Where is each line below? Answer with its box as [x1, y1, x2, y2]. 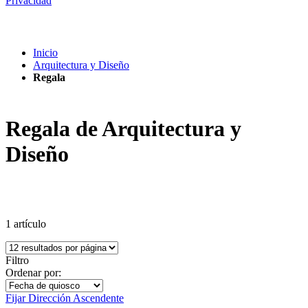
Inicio [33, 47, 58, 58]
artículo [11, 217, 46, 230]
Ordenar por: [5, 266, 61, 278]
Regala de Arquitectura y [5, 116, 241, 142]
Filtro [5, 254, 29, 266]
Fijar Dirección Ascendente [5, 291, 124, 304]
